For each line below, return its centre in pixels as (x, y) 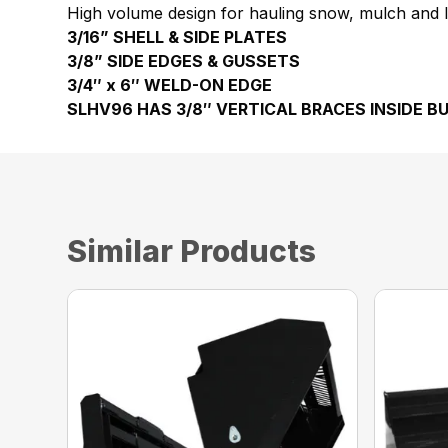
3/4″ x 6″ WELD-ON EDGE (170, 85)
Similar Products (192, 251)
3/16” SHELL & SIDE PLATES (177, 37)
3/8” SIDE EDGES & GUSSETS (184, 61)
